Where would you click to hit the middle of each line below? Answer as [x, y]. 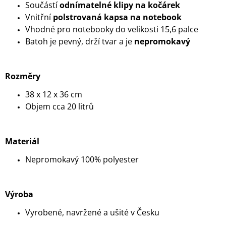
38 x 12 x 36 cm [55, 95]
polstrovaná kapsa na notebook [117, 17]
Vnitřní [39, 17]
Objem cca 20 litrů [60, 107]
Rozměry [23, 76]
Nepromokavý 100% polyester [82, 160]
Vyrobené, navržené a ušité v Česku [92, 213]
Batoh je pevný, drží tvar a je [80, 42]
